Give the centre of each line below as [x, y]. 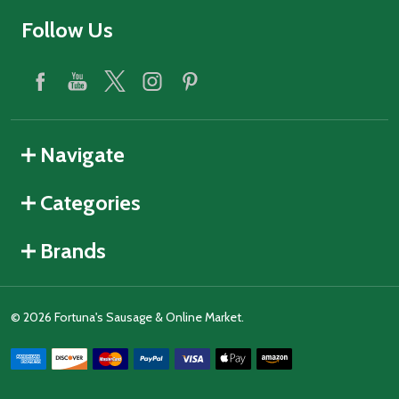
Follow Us [67, 29]
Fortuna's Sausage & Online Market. [148, 317]
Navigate [82, 154]
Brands [73, 250]
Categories [90, 202]
